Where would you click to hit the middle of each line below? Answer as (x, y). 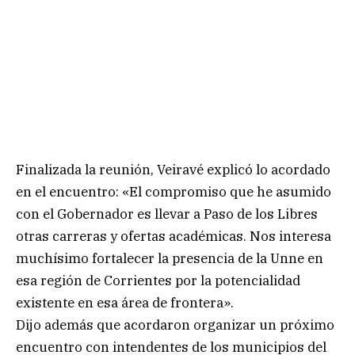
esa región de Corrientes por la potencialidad (158, 280)
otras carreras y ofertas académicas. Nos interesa (174, 236)
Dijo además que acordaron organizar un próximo (175, 324)
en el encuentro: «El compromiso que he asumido (174, 191)
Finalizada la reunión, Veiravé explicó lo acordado (173, 169)
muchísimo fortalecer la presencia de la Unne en (170, 258)
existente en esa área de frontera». (125, 302)
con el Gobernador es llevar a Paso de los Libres (167, 214)
